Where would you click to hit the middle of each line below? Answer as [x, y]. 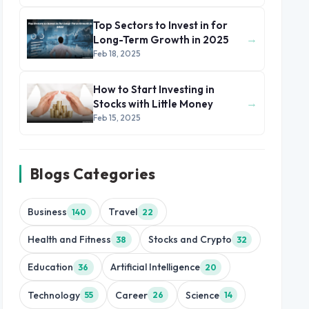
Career [131, 295]
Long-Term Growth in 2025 [161, 40]
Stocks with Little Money [153, 104]
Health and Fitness [70, 240]
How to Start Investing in [154, 89]
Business [48, 212]
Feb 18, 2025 [117, 53]
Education [51, 267]
